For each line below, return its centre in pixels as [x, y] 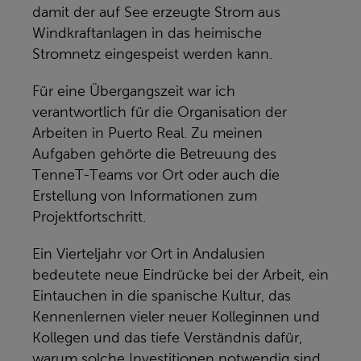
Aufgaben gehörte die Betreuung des [154, 154]
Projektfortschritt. [89, 217]
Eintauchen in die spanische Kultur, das [162, 296]
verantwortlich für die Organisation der [160, 112]
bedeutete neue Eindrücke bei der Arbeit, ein [180, 275]
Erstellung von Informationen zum [145, 196]
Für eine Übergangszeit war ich [134, 91]
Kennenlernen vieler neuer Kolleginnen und [176, 317]
